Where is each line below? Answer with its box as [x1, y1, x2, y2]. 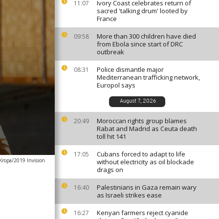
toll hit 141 [97, 132, 126, 141]
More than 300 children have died [97, 32, 196, 41]
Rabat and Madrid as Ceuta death [97, 124, 197, 133]
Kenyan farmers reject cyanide [97, 208, 188, 217]
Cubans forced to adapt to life [97, 150, 185, 158]
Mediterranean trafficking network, [97, 73, 200, 82]
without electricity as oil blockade [97, 157, 194, 166]
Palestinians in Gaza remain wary [97, 183, 197, 192]
